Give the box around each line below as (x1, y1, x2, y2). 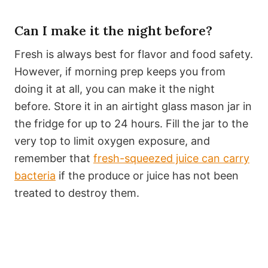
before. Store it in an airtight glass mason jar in (14, 100, 252, 113)
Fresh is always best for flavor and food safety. (14, 48, 253, 61)
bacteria (14, 169, 56, 182)
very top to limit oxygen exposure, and (14, 135, 210, 148)
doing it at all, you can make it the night (14, 83, 215, 96)
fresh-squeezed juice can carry (93, 152, 249, 165)
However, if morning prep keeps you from (14, 65, 226, 78)
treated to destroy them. (14, 187, 139, 200)
